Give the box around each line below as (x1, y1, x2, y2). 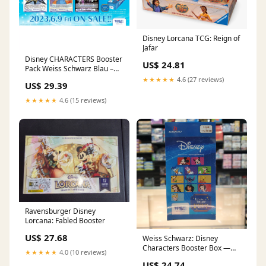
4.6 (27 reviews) (175, 75, 224, 84)
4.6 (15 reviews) (58, 96, 106, 105)
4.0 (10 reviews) (58, 247, 106, 256)
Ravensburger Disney (25, 205, 96, 216)
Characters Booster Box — (142, 243, 230, 254)
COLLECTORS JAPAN (25, 73, 91, 84)
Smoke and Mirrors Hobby (142, 252, 229, 263)
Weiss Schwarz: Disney (142, 233, 218, 244)
